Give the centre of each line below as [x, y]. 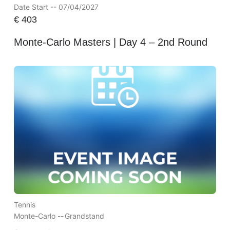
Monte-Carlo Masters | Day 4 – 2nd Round [110, 42]
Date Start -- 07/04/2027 [56, 7]
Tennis [24, 204]
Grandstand [84, 216]
